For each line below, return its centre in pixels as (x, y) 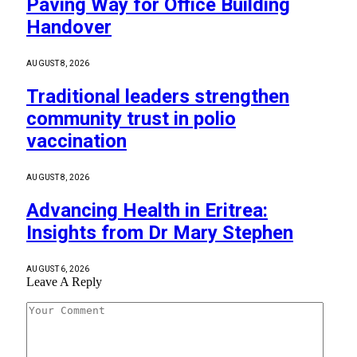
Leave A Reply (64, 281)
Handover (69, 27)
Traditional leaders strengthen (158, 96)
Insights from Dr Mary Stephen (160, 232)
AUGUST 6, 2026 (58, 269)
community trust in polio (131, 118)
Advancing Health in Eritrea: (147, 210)
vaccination (76, 141)
